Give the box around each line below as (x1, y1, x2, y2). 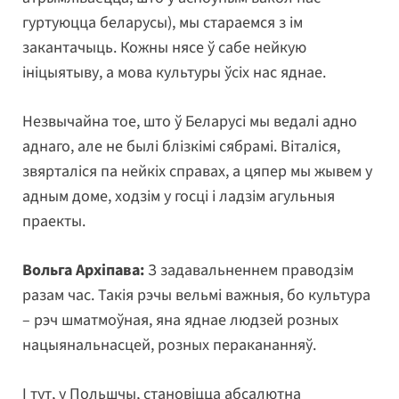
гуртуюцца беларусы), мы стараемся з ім (22, 11, 303, 34)
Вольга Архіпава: (22, 258, 144, 281)
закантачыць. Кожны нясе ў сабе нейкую (22, 36, 306, 59)
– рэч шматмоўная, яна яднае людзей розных (22, 308, 338, 331)
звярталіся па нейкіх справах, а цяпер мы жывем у (22, 159, 372, 183)
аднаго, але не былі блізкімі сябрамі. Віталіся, (22, 134, 340, 158)
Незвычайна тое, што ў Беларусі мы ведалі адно (22, 110, 357, 133)
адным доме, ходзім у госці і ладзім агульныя (22, 184, 335, 208)
